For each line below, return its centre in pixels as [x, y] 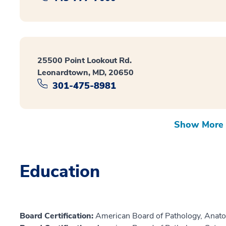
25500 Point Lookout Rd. [84, 60]
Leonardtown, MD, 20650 [86, 72]
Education [60, 172]
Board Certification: [58, 216]
